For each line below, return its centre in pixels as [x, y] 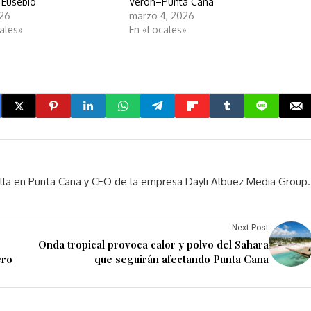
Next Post [250, 228]
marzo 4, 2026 [161, 16]
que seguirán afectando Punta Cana [182, 259]
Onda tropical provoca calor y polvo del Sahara [153, 244]
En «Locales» [158, 30]
